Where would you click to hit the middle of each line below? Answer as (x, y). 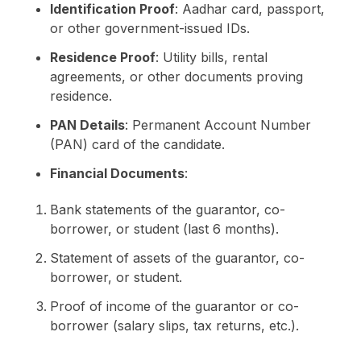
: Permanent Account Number (218, 124)
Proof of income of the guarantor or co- (174, 306)
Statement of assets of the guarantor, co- (177, 257)
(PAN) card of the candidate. (137, 144)
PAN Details (87, 124)
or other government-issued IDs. (149, 28)
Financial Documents (117, 173)
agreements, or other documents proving (176, 76)
